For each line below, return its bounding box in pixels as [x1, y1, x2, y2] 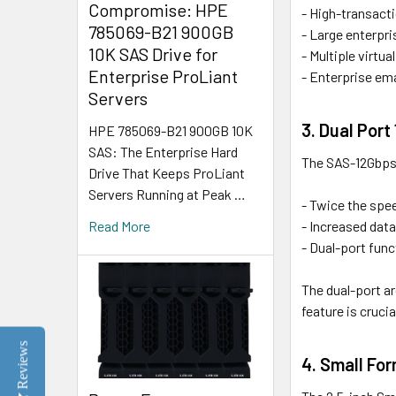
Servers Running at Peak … [88, 185, 246, 202]
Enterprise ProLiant [88, 65, 238, 87]
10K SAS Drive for [88, 42, 217, 65]
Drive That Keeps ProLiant [88, 164, 245, 181]
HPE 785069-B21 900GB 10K [88, 121, 253, 139]
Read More [88, 217, 150, 234]
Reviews [15, 340, 30, 389]
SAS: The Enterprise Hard [88, 142, 238, 160]
